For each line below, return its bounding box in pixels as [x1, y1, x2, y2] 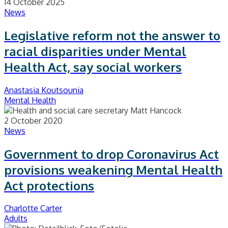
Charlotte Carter [4, 203, 62, 214]
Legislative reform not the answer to [4, 27, 220, 43]
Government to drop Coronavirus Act [4, 146, 219, 162]
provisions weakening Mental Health [4, 161, 222, 178]
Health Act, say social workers [4, 59, 182, 75]
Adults [4, 213, 27, 224]
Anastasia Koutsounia [4, 84, 83, 95]
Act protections [4, 177, 94, 193]
